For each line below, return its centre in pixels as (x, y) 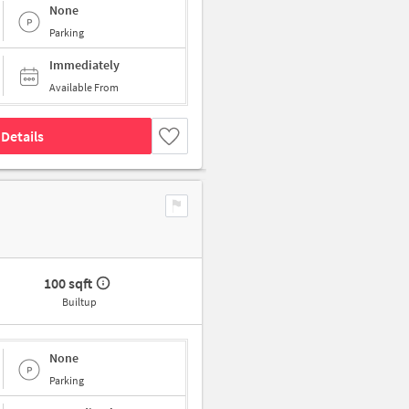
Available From (84, 88)
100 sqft (68, 283)
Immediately (84, 65)
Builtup (79, 302)
